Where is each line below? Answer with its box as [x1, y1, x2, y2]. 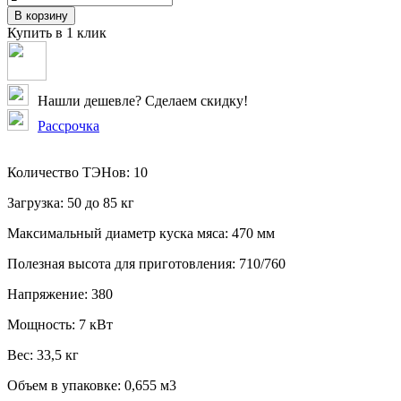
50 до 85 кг [67, 194, 134, 210]
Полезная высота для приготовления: [7, 255, 235, 271]
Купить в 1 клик [7, 24, 107, 40]
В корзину [14, 8, 68, 22]
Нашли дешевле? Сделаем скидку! [38, 92, 248, 108]
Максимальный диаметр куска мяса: [7, 225, 228, 241]
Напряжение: [7, 286, 88, 302]
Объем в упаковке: [7, 377, 121, 393]
